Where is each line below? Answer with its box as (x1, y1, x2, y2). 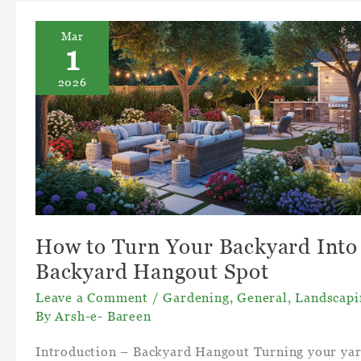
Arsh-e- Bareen (55, 309, 151, 324)
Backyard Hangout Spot (35, 259, 269, 284)
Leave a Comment (35, 290, 149, 305)
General (237, 290, 288, 305)
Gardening (163, 290, 230, 305)
